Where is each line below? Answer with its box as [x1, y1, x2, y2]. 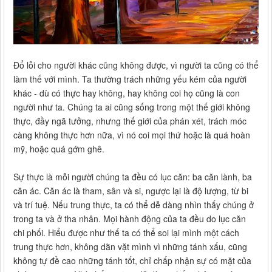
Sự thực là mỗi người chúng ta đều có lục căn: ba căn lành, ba [13, 171, 252, 183]
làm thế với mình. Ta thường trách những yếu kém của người [13, 73, 246, 86]
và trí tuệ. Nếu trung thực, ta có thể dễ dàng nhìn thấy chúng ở [13, 199, 254, 211]
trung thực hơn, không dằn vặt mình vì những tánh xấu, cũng [13, 240, 247, 253]
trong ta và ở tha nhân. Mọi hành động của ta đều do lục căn [13, 212, 246, 225]
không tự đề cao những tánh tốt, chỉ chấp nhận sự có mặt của [13, 254, 251, 267]
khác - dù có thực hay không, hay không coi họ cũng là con [13, 87, 240, 100]
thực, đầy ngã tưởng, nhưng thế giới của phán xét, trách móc [13, 115, 246, 127]
